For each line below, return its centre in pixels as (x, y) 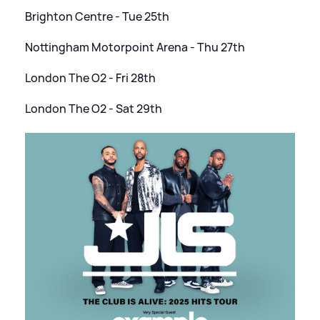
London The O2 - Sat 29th (94, 109)
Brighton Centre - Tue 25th (97, 17)
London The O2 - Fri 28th (90, 78)
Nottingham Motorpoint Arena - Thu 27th (135, 47)
